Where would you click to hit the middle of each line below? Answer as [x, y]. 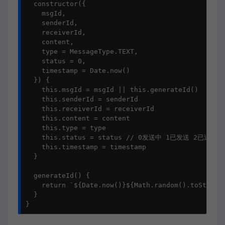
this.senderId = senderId [82, 99]
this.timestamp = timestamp [86, 147]
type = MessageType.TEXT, [82, 51]
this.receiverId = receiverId [90, 109]
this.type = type [66, 128]
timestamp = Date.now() [78, 71]
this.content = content [78, 118]
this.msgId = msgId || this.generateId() [112, 90]
